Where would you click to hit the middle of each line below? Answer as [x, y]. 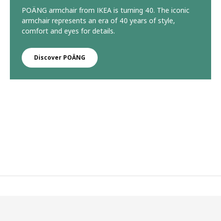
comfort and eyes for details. [68, 31]
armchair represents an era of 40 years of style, [98, 20]
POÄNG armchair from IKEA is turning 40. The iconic [106, 10]
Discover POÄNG [60, 57]
